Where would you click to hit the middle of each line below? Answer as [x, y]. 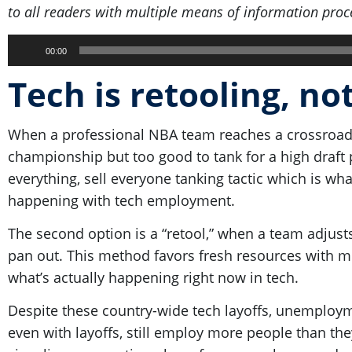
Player [27, 66]
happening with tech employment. [123, 200]
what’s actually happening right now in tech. [157, 277]
